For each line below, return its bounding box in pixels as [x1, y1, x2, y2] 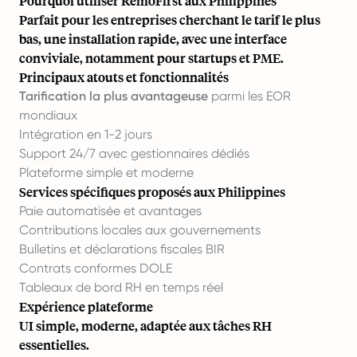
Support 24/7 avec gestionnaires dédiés [19, 145, 249, 161]
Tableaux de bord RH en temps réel [19, 279, 223, 295]
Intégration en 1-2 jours [19, 126, 152, 142]
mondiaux [19, 107, 77, 123]
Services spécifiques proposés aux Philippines [19, 182, 285, 200]
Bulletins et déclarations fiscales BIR [19, 241, 225, 257]
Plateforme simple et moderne [19, 164, 194, 180]
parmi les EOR [208, 88, 291, 104]
